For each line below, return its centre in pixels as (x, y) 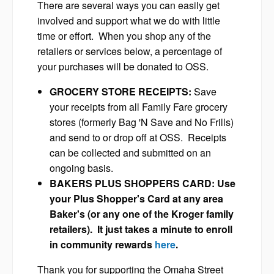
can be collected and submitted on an (130, 152)
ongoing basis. (81, 168)
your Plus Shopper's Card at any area (136, 198)
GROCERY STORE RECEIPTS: (120, 91)
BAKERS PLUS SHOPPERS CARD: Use (143, 183)
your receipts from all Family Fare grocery (139, 106)
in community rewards (102, 244)
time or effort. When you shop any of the (124, 35)
